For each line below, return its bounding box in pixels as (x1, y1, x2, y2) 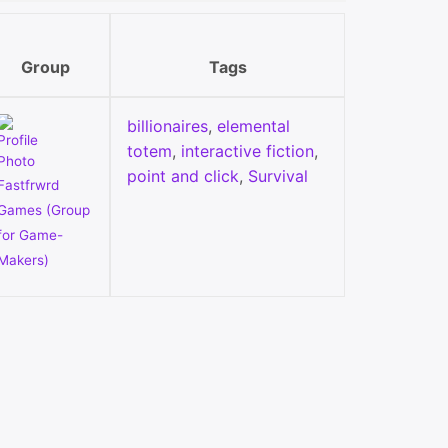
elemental (217, 116, 290, 137)
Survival (248, 166, 308, 187)
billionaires (127, 116, 208, 137)
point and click (127, 166, 239, 187)
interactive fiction (181, 141, 314, 162)
